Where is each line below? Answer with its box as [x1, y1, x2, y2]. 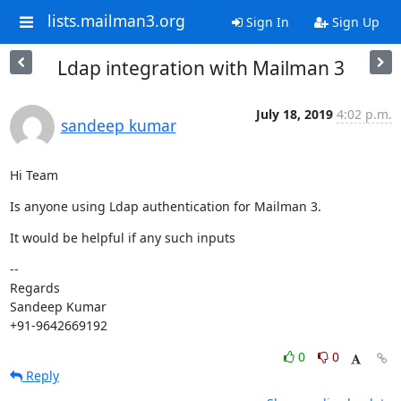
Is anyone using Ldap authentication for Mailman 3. [9, 198, 321, 215]
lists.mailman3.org [47, 10, 185, 32]
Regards [9, 279, 60, 296]
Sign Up [328, 13, 380, 30]
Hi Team [9, 166, 58, 183]
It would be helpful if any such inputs [9, 229, 235, 246]
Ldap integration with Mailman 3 [56, 55, 345, 81]
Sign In [242, 13, 289, 30]
